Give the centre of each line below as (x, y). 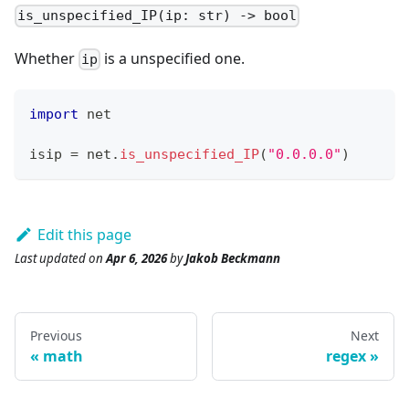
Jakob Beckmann (233, 258)
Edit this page (84, 234)
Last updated (50, 258)
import (54, 114)
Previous (56, 335)
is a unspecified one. (173, 58)
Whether (47, 58)
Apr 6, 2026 (136, 258)
